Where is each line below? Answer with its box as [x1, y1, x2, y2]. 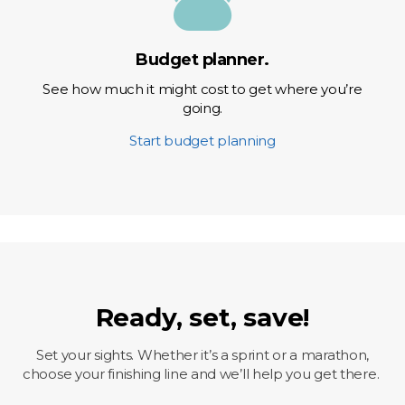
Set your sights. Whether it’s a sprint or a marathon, [35, 346, 370, 363]
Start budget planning [129, 132, 276, 149]
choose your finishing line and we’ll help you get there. [23, 365, 382, 382]
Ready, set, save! [95, 302, 310, 333]
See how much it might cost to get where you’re [42, 80, 363, 98]
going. [182, 99, 223, 117]
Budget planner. [136, 50, 269, 70]
